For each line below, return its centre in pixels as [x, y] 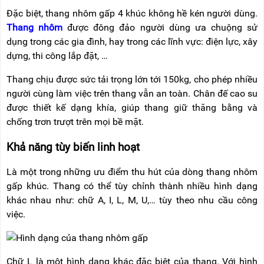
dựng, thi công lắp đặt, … [58, 55]
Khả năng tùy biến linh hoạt [73, 147]
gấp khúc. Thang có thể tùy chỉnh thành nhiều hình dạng [132, 186]
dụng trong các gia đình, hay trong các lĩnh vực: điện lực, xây [132, 41]
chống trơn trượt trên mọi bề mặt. [76, 121]
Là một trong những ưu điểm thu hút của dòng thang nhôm [132, 172]
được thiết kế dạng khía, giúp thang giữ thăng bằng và [132, 107]
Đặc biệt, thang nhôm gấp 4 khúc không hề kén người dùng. [132, 13]
